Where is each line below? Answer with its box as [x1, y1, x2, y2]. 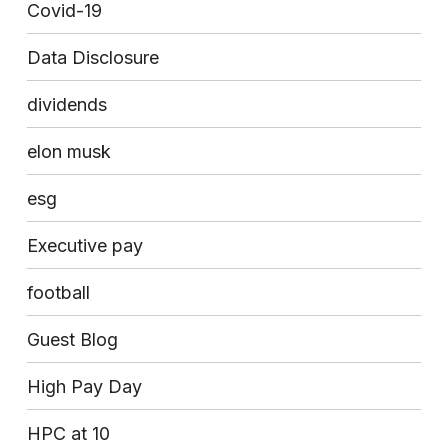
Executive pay [26, 234, 143, 256]
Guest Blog [26, 328, 118, 350]
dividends [26, 93, 107, 115]
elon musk [26, 140, 111, 162]
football [26, 281, 90, 303]
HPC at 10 [26, 422, 110, 444]
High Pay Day [26, 375, 142, 397]
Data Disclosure [26, 46, 159, 68]
